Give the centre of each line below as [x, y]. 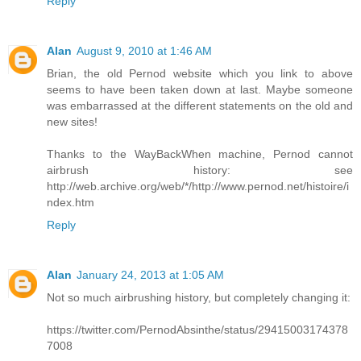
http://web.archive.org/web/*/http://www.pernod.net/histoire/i [198, 186]
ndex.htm [71, 202]
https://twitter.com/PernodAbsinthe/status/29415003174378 [197, 329]
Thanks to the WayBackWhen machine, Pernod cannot [200, 154]
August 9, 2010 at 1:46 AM [144, 50]
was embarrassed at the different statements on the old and [200, 105]
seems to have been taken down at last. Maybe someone [200, 89]
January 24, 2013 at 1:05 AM [150, 274]
